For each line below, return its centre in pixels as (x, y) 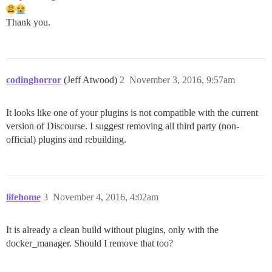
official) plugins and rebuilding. (66, 139)
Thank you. (28, 22)
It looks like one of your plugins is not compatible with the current (132, 112)
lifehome (23, 197)
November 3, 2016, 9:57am (182, 80)
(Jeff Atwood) (92, 80)
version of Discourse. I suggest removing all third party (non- (123, 126)
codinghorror (34, 80)
